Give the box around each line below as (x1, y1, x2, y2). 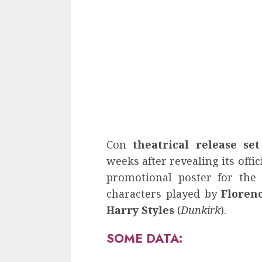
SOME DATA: (106, 229, 182, 248)
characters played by (106, 187, 222, 201)
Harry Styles (106, 203, 174, 218)
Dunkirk (181, 203, 220, 218)
